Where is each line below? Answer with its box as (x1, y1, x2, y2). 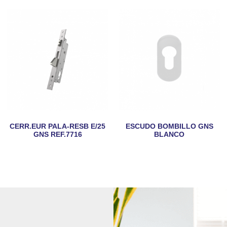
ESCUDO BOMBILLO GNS (125, 122, 213, 130)
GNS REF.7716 (33, 130, 82, 138)
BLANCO (154, 130, 185, 138)
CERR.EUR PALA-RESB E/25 (10, 122, 106, 130)
